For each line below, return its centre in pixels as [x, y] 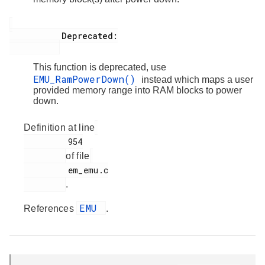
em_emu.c [46, 170]
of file [78, 156]
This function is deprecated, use [100, 67]
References [50, 208]
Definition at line [59, 127]
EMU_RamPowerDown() [87, 79]
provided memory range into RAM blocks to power [138, 90]
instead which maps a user [197, 79]
